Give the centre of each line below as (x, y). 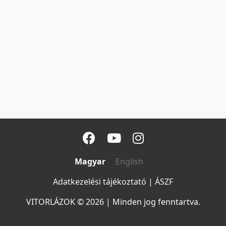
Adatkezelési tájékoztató (100, 182)
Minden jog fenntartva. (156, 202)
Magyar (90, 161)
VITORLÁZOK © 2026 (65, 202)
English (129, 161)
